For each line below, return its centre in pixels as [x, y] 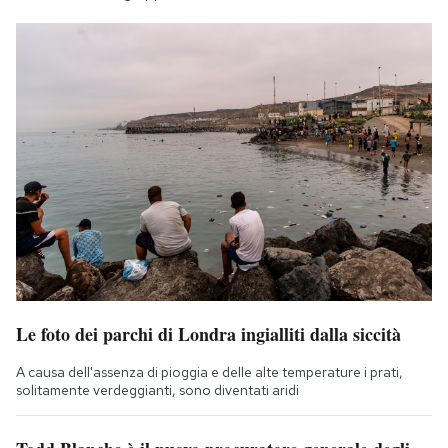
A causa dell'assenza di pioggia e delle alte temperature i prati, [209, 371]
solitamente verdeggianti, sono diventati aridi [157, 389]
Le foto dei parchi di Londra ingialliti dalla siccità [208, 333]
